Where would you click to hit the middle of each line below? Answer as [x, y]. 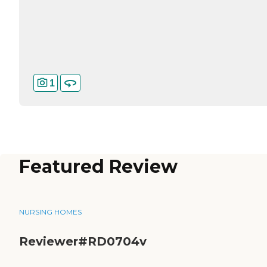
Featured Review [98, 167]
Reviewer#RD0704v [83, 242]
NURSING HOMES [50, 212]
